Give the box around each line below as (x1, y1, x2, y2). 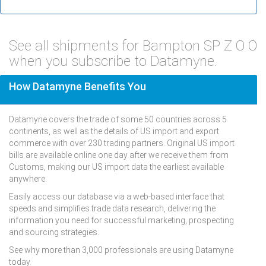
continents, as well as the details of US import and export (9, 126, 219, 136)
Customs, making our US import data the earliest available (9, 161, 224, 172)
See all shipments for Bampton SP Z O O (9, 37, 257, 54)
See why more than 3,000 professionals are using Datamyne (9, 245, 233, 255)
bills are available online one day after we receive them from (9, 150, 229, 160)
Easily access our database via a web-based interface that (9, 191, 224, 201)
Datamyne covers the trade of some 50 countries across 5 (9, 114, 227, 124)
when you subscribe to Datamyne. (9, 52, 217, 69)
